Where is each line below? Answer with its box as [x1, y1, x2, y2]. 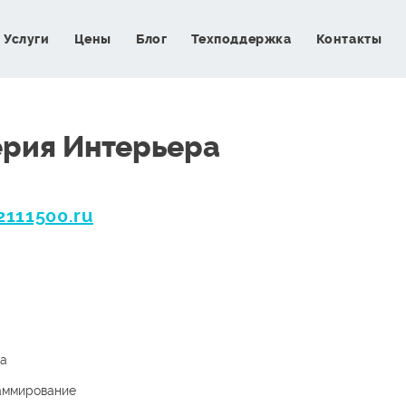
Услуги [4, 31, 50, 47]
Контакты [315, 31, 382, 47]
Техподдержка [191, 31, 292, 47]
